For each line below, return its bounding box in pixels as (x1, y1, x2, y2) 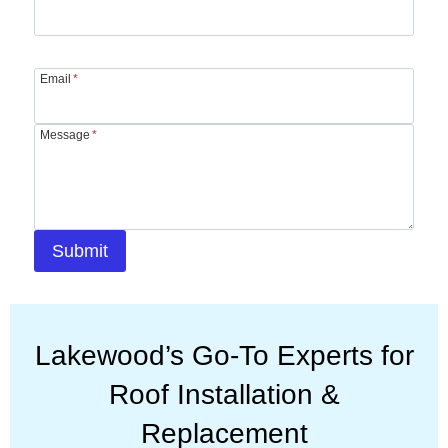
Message (40, 127, 90, 142)
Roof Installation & (108, 378, 340, 410)
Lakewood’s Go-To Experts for (34, 339, 414, 371)
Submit (52, 240, 108, 261)
